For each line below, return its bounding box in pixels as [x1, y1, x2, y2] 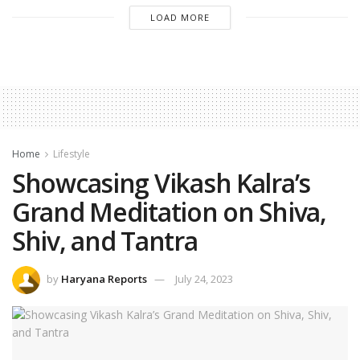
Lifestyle [53, 146, 90, 161]
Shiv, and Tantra [12, 223, 198, 258]
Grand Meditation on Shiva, [12, 194, 326, 229]
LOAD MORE [149, 10, 210, 23]
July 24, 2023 [175, 271, 233, 286]
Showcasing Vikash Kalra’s [12, 165, 310, 200]
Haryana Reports [61, 271, 147, 286]
